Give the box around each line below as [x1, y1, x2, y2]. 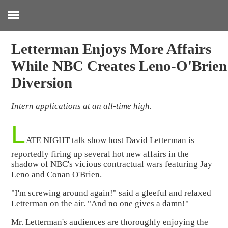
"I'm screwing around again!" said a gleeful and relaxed [11, 188, 212, 198]
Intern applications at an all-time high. [11, 101, 152, 111]
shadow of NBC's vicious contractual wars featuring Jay [11, 159, 213, 169]
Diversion [11, 74, 73, 91]
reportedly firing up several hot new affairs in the [11, 149, 189, 159]
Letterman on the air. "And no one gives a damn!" [11, 198, 189, 209]
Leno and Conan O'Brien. [11, 169, 102, 180]
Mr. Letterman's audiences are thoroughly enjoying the [11, 217, 209, 227]
